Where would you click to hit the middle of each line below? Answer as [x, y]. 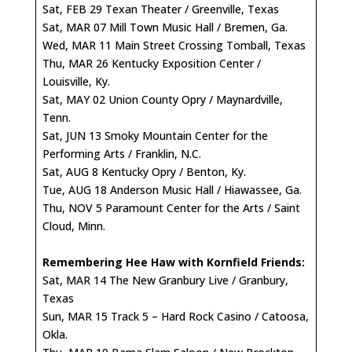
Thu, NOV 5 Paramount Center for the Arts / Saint [171, 207]
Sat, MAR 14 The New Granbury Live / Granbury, [165, 280]
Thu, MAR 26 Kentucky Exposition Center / [152, 63]
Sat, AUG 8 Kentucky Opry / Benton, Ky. [144, 171]
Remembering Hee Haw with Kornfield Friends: [174, 262]
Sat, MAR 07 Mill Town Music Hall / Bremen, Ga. [165, 27]
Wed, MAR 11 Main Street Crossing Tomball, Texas [174, 45]
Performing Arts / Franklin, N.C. [123, 153]
